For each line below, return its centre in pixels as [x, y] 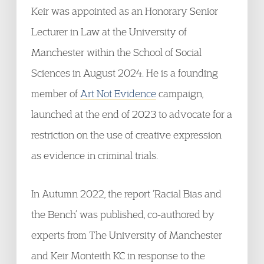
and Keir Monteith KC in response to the [118, 255]
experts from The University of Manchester [127, 235]
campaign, [180, 93]
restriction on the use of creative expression [126, 135]
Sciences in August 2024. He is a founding [125, 73]
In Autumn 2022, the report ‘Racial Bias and [126, 194]
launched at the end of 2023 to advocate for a [132, 114]
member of [56, 93]
